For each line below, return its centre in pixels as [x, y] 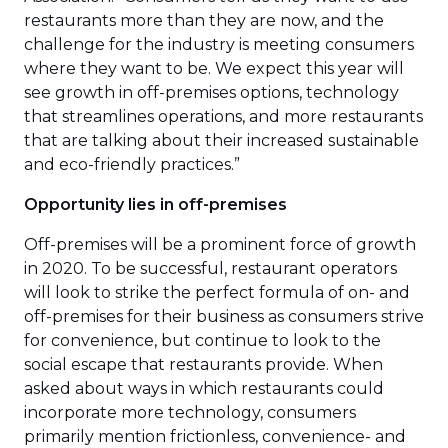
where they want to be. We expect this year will [214, 68]
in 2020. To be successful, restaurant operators [210, 268]
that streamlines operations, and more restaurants [223, 116]
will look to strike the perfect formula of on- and [217, 292]
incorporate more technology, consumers [190, 412]
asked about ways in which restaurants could [204, 388]
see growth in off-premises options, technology [211, 92]
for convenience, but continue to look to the [202, 340]
